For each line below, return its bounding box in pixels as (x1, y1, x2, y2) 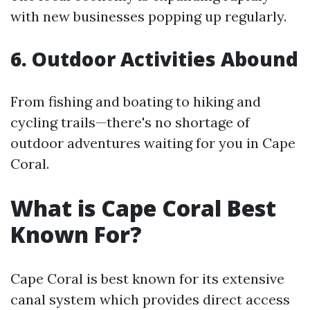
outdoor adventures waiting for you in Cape (10, 134, 295, 152)
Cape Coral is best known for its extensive (10, 270, 284, 287)
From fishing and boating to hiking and (10, 93, 261, 110)
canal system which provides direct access (10, 291, 290, 308)
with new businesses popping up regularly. (10, 8, 286, 25)
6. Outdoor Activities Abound (10, 46, 298, 72)
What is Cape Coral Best (10, 193, 276, 223)
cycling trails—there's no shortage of (10, 113, 250, 131)
